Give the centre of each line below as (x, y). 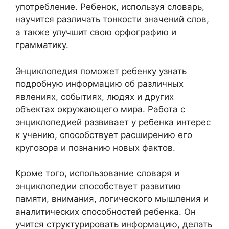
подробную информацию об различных (99, 84)
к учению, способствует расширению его (104, 135)
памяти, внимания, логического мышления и (112, 199)
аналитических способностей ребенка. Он (106, 212)
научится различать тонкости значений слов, (112, 19)
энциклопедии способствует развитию (98, 186)
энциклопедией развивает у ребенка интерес (113, 122)
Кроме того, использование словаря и (97, 173)
